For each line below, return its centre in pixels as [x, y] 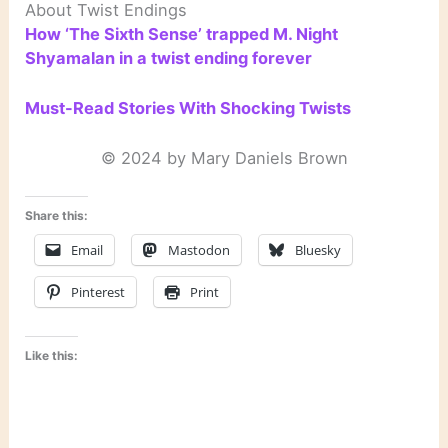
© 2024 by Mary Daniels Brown [224, 158]
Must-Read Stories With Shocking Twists [188, 107]
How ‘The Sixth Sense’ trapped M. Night [182, 33]
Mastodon [199, 250]
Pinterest [98, 292]
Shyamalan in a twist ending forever [169, 57]
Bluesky [318, 250]
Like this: [52, 355]
